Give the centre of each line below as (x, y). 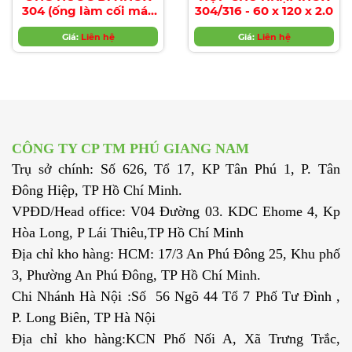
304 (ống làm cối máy (88, 10)
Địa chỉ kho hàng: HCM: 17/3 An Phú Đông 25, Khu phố (176, 253)
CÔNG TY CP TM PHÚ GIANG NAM (130, 148)
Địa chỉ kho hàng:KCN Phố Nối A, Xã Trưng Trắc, (176, 338)
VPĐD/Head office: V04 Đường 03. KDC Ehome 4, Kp (176, 211)
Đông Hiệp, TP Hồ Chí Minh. (97, 190)
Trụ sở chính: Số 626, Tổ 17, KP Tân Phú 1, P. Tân (176, 169)
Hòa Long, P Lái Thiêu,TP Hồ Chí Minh (128, 232)
